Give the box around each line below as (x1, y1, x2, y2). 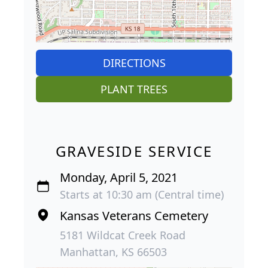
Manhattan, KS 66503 (60, 244, 167, 259)
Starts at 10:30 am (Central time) (60, 187, 224, 202)
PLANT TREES (100, 81, 167, 96)
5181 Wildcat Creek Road (60, 227, 185, 242)
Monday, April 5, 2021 (60, 169, 178, 185)
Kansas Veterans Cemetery (60, 207, 208, 224)
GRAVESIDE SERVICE (55, 141, 213, 161)
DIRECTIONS (102, 55, 166, 70)
